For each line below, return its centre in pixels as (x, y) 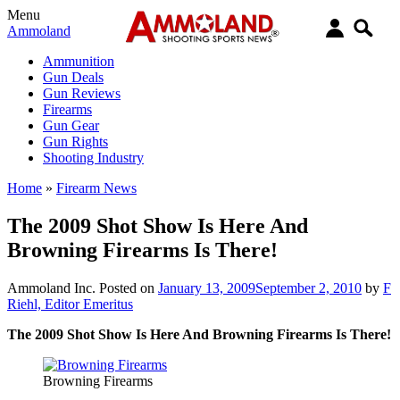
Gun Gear (71, 125)
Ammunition (79, 61)
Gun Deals (73, 77)
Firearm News (96, 188)
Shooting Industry (93, 158)
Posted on (129, 287)
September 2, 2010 (308, 287)
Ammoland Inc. (51, 287)
